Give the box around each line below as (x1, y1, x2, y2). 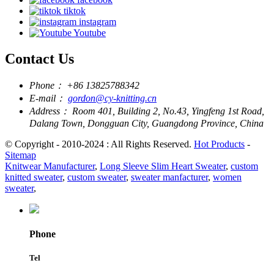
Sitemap (5, 149, 36, 160)
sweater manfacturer (131, 171, 208, 182)
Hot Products (194, 138, 245, 149)
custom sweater (67, 171, 126, 182)
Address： (29, 105, 70, 116)
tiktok (64, 5, 86, 16)
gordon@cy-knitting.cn (68, 92, 157, 103)
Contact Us (5, 50, 74, 67)
